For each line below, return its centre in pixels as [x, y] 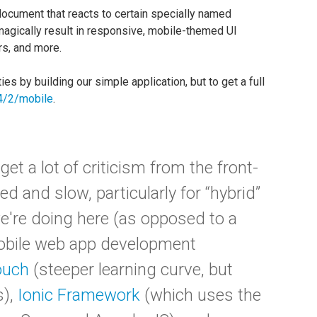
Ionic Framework [79, 295]
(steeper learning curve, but [131, 270]
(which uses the [201, 295]
